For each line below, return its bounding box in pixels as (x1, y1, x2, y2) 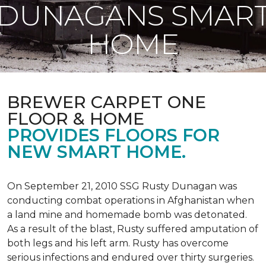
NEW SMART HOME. (7, 141, 186, 162)
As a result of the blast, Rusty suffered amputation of (7, 223, 258, 235)
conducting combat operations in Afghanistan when (7, 195, 254, 206)
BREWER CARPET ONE (7, 91, 206, 112)
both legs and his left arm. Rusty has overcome (7, 237, 229, 249)
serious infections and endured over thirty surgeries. (7, 252, 254, 263)
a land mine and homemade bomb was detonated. (7, 209, 247, 220)
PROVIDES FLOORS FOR (7, 125, 220, 145)
